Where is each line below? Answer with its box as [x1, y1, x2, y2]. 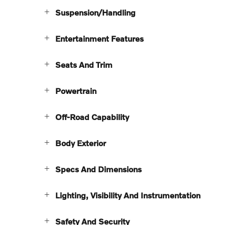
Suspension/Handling [55, 7, 136, 17]
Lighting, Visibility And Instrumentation [55, 190, 200, 200]
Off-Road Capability [55, 111, 129, 122]
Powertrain [55, 85, 96, 95]
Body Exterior [55, 138, 106, 148]
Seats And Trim [55, 59, 113, 69]
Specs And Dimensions [55, 164, 142, 174]
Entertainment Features [55, 33, 144, 43]
